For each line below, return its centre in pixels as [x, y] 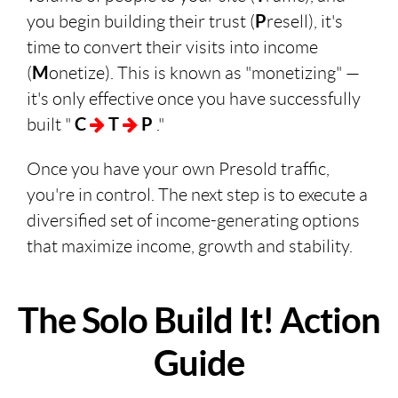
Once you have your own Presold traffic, [178, 169]
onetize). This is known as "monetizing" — [204, 73]
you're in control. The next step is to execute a [197, 195]
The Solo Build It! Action [199, 321]
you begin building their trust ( [141, 22]
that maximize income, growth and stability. [190, 247]
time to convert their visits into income [172, 48]
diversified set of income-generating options [193, 221]
